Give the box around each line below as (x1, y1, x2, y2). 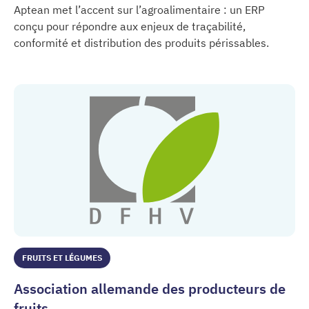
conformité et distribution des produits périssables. (14, 36, 269, 50)
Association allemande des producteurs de (14, 279, 286, 298)
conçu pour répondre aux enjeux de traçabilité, (14, 19, 246, 34)
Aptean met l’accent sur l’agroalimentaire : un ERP (14, 3, 265, 17)
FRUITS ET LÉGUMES (22, 252, 102, 263)
